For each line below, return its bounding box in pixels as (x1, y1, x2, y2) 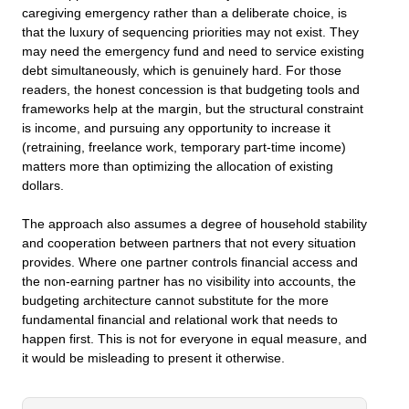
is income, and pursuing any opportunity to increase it (22, 121, 330, 135)
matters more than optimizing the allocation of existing (22, 159, 333, 173)
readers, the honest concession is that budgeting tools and (22, 82, 360, 97)
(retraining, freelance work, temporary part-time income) (22, 140, 346, 154)
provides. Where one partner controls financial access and (22, 256, 358, 270)
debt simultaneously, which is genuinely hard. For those (22, 63, 341, 78)
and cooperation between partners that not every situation (22, 236, 356, 251)
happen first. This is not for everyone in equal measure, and (22, 332, 367, 347)
